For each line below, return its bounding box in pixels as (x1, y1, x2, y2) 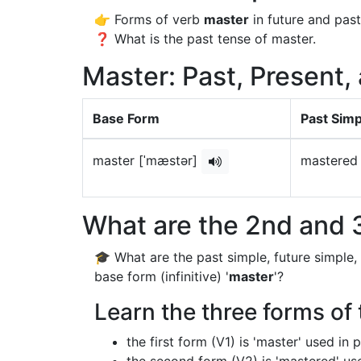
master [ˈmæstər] (93, 151, 201, 168)
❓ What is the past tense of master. (94, 31, 316, 47)
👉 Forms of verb (94, 11, 204, 27)
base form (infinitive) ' (94, 268, 229, 284)
